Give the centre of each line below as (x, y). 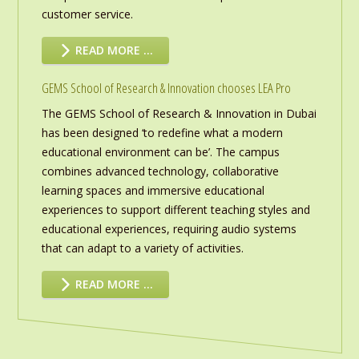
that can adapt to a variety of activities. (142, 248)
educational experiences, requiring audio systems (169, 229)
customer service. (87, 14)
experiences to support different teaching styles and (175, 210)
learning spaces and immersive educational (153, 191)
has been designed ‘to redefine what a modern (162, 133)
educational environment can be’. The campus (160, 152)
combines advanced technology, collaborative (160, 171)
